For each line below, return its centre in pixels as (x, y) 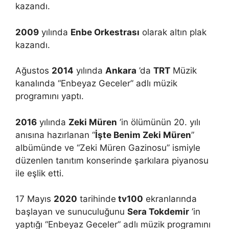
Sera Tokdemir (158, 212)
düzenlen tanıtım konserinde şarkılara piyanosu (112, 160)
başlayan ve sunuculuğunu (71, 212)
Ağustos (33, 71)
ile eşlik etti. (40, 173)
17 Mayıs (35, 199)
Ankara (121, 71)
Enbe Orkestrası (105, 32)
